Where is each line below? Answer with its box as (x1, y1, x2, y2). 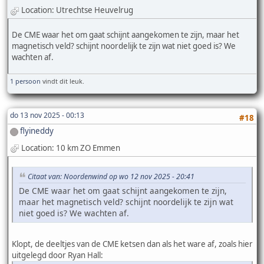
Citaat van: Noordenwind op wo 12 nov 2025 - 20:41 (28, 171, 194, 182)
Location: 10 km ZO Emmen (21, 142, 120, 153)
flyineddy (20, 126, 54, 137)
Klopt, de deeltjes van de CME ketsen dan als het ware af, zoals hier (12, 239, 253, 250)
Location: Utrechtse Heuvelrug (21, 5, 133, 16)
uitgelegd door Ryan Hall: (12, 250, 103, 261)
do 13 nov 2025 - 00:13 (10, 110, 84, 121)
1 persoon (10, 77, 41, 86)
